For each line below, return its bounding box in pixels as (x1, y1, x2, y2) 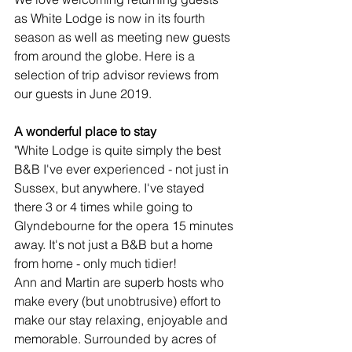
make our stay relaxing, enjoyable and (14, 311, 231, 328)
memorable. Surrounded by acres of (14, 330, 219, 346)
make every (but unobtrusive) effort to (14, 292, 224, 309)
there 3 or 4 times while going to (14, 198, 196, 214)
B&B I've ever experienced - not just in (14, 160, 232, 177)
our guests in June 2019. (14, 85, 152, 101)
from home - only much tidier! (14, 255, 180, 271)
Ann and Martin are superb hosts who (14, 273, 227, 290)
